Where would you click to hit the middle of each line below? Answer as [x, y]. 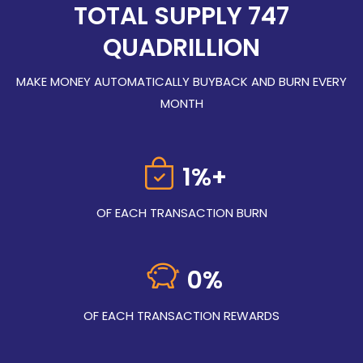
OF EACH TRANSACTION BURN [181, 213]
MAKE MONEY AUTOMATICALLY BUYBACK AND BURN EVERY [181, 81]
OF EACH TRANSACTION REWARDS [181, 316]
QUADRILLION [181, 48]
